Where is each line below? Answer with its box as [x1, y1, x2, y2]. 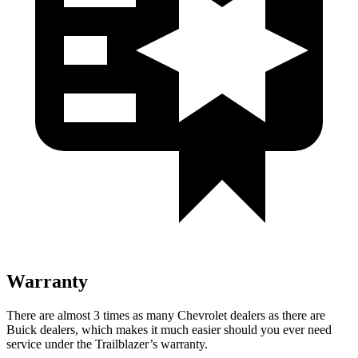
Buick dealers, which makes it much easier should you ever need [6, 322, 332, 336]
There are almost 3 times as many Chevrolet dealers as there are [6, 308, 325, 322]
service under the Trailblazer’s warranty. [6, 336, 208, 351]
